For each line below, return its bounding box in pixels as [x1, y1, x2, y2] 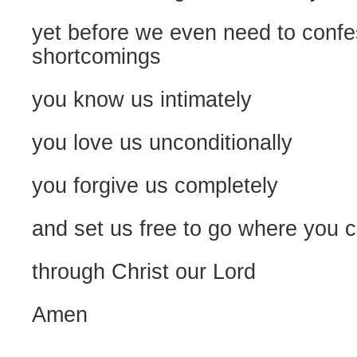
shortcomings [32, 45, 161, 69]
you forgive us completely [32, 174, 278, 198]
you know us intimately [32, 88, 252, 112]
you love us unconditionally [32, 131, 292, 155]
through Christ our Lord [32, 260, 256, 284]
